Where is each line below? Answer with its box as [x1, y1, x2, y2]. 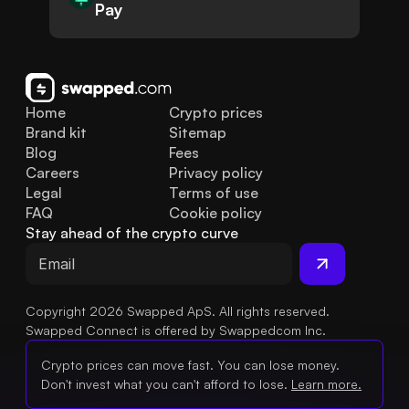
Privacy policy [168, 163, 263, 183]
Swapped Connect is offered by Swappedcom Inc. [26, 322, 326, 339]
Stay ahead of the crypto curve [26, 224, 238, 243]
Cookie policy [168, 204, 262, 223]
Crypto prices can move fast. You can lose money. [41, 357, 340, 373]
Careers [26, 163, 79, 183]
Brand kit [26, 123, 87, 142]
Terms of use [168, 184, 258, 203]
